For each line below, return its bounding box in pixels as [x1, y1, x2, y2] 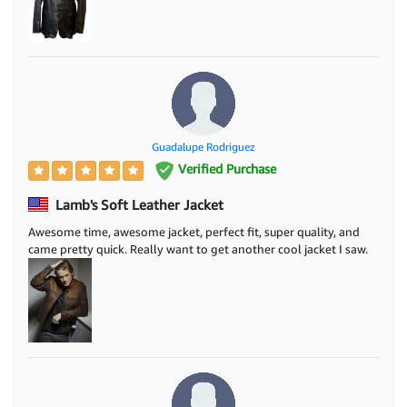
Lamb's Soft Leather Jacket [52, 195, 223, 213]
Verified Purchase [174, 161, 276, 177]
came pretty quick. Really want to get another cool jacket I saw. [28, 241, 368, 256]
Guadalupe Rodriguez [152, 140, 255, 154]
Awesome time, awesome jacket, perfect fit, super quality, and [28, 223, 360, 239]
